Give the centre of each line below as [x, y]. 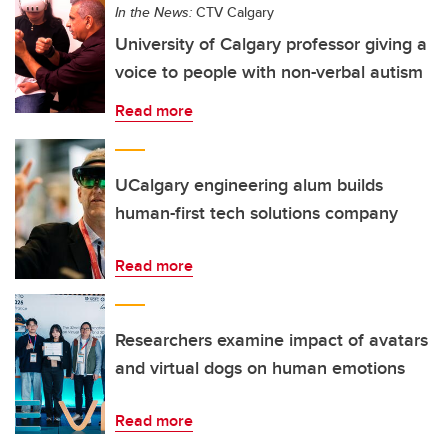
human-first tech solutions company [256, 213]
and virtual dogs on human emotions [260, 368]
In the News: [153, 12]
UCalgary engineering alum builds [249, 185]
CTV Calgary [233, 12]
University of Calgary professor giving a [271, 44]
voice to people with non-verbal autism [269, 72]
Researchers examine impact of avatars [271, 340]
